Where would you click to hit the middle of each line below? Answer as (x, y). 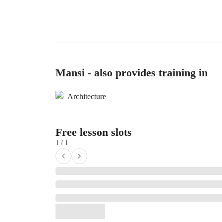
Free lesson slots (94, 132)
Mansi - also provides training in (132, 73)
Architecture (87, 96)
